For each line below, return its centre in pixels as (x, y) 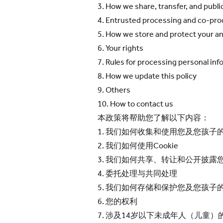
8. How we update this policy (147, 76)
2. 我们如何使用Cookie (138, 146)
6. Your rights (120, 48)
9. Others (114, 90)
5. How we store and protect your (156, 34)
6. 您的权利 (117, 201)
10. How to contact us (135, 104)
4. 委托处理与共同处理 (137, 173)
